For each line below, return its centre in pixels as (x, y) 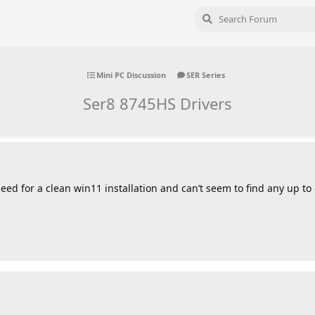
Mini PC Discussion (131, 75)
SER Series (205, 75)
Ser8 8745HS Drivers (157, 103)
